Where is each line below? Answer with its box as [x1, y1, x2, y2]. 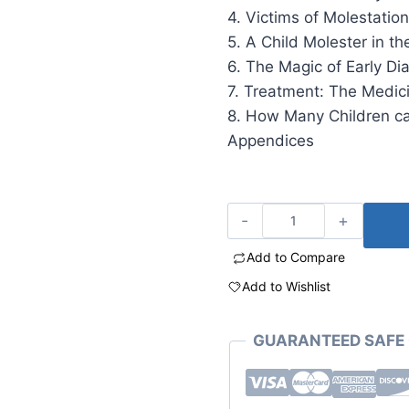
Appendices [226, 131, 314, 150]
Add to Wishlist [241, 278, 330, 294]
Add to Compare [246, 249, 345, 266]
